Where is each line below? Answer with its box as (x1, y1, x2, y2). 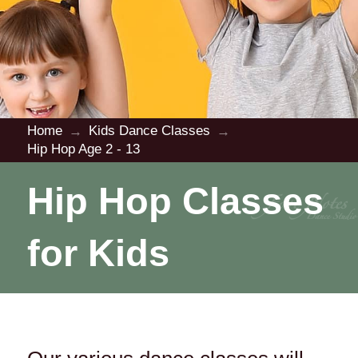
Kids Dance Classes (89, 123, 210, 139)
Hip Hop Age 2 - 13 (27, 141, 140, 157)
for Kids (26, 232, 169, 274)
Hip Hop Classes (26, 180, 324, 222)
